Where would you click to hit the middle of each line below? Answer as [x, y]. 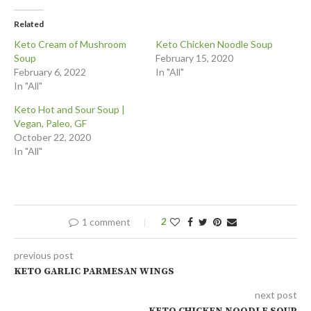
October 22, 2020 [52, 137]
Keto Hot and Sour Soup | [69, 110]
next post [276, 295]
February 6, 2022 [50, 72]
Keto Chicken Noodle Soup [214, 44]
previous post [44, 255]
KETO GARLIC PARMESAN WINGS [94, 272]
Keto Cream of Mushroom [70, 44]
